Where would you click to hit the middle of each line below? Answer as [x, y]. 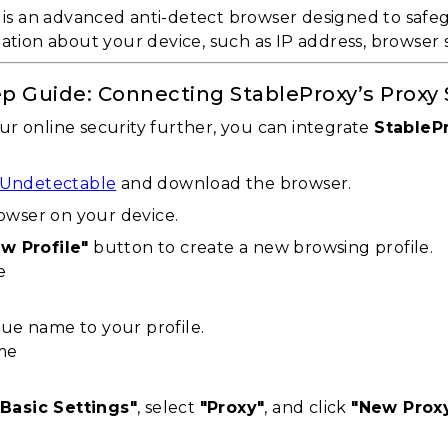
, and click [308, 407]
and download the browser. [234, 183]
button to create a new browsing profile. [261, 247]
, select [168, 407]
